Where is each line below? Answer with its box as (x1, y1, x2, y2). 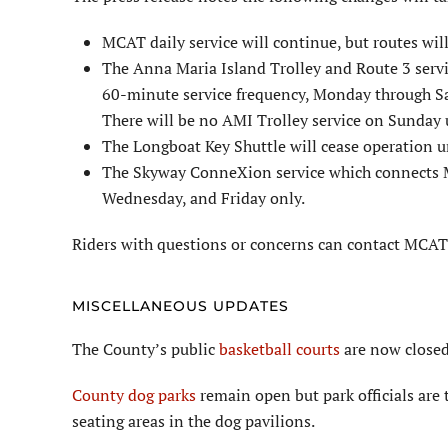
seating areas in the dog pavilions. (72, 410, 315, 433)
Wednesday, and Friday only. (102, 187, 305, 210)
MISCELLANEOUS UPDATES (72, 297, 289, 316)
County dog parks (72, 384, 196, 407)
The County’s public (72, 338, 219, 361)
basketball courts (219, 338, 340, 361)
